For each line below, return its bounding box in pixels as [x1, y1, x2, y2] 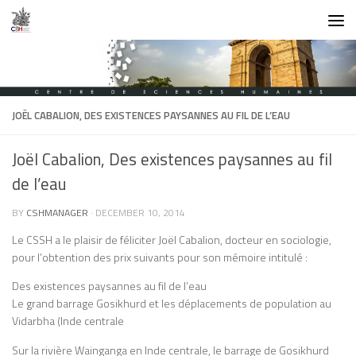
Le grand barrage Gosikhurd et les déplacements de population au [12, 295, 331, 312]
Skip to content [21, 15, 103, 33]
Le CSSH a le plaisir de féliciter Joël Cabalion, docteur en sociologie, [12, 231, 331, 249]
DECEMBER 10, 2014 [95, 205, 185, 221]
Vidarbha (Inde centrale [12, 312, 124, 330]
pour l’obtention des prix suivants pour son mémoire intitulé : [12, 249, 308, 266]
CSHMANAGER [26, 205, 88, 221]
